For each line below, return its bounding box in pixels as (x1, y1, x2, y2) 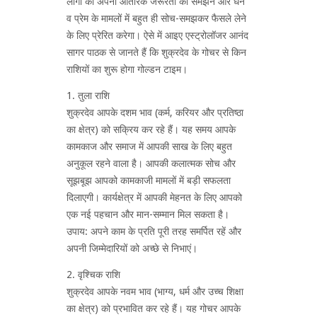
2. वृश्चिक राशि (67, 268, 120, 280)
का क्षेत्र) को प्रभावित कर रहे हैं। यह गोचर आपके (67, 302, 241, 314)
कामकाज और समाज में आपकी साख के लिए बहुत (67, 140, 232, 152)
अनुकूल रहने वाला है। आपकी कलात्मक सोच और (67, 157, 236, 169)
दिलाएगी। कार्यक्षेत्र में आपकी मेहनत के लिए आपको (67, 191, 242, 203)
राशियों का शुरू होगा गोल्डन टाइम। (67, 63, 188, 75)
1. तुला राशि (67, 89, 110, 101)
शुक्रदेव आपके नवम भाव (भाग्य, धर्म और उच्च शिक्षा (67, 285, 243, 297)
